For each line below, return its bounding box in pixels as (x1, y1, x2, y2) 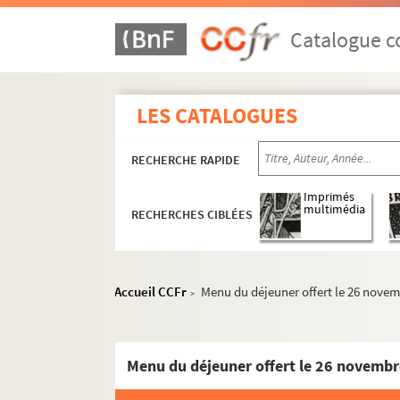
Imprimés (304, 189, 355, 205)
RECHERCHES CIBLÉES (131, 206, 254, 223)
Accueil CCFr (114, 283, 187, 300)
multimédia (304, 202, 366, 218)
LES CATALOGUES (137, 102, 298, 129)
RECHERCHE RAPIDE (131, 152, 241, 168)
